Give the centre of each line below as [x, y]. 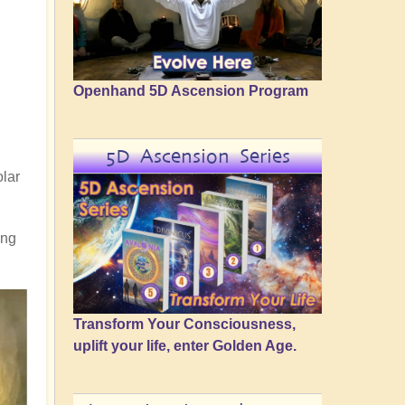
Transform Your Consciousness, [184, 324]
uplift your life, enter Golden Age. [185, 345]
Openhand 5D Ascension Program [191, 91]
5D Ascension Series [198, 156]
